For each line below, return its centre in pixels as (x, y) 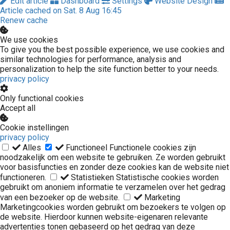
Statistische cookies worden (167, 178)
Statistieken (92, 178)
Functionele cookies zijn (153, 148)
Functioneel (87, 148)
